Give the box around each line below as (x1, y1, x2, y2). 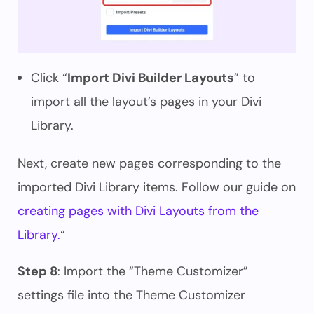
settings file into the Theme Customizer (18, 287, 245, 303)
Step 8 (18, 263, 57, 280)
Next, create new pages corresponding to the (18, 155, 281, 172)
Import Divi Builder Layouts (67, 69, 234, 86)
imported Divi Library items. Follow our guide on (18, 179, 296, 196)
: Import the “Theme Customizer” (57, 263, 248, 280)
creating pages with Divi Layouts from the (18, 203, 259, 219)
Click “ (31, 69, 67, 86)
